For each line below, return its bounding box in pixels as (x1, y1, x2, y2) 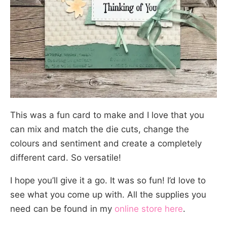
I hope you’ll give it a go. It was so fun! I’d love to (10, 175, 206, 186)
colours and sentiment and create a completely (10, 138, 202, 149)
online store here (115, 204, 183, 214)
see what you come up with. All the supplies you (10, 190, 206, 200)
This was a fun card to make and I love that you (10, 110, 204, 121)
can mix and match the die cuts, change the (10, 124, 189, 135)
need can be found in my (10, 204, 115, 214)
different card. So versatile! (10, 153, 121, 163)
